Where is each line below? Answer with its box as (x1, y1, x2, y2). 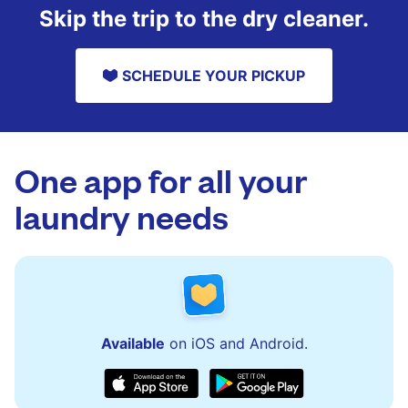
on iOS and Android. (164, 334, 308, 352)
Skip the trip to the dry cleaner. (39, 5, 369, 32)
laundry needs (15, 194, 229, 237)
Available (100, 334, 165, 352)
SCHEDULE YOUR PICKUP (122, 66, 305, 85)
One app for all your (15, 158, 307, 200)
